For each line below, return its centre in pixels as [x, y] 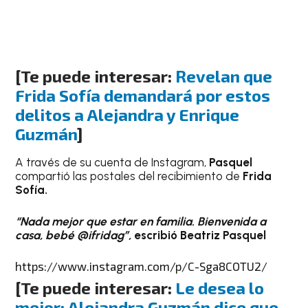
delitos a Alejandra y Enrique [128, 115]
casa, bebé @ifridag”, [75, 235]
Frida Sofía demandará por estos [143, 96]
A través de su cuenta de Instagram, [112, 163]
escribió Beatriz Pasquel [200, 235]
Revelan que [224, 76]
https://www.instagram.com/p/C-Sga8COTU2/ [142, 266]
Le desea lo [220, 288]
